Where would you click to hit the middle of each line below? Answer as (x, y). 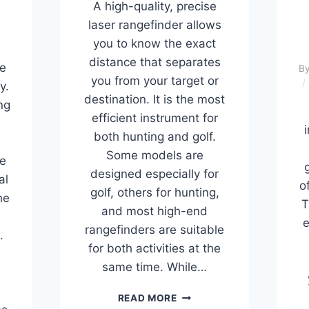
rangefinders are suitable (154, 230)
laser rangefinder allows (154, 25)
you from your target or (154, 81)
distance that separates (154, 62)
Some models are (154, 156)
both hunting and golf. (154, 137)
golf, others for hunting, (154, 193)
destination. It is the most (154, 100)
